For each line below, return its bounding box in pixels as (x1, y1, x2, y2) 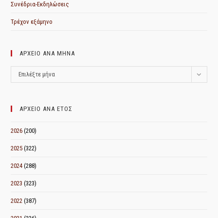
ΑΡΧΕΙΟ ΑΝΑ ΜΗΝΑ (19, 49, 75, 57)
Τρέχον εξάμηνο (11, 18, 53, 25)
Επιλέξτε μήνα (18, 70, 55, 78)
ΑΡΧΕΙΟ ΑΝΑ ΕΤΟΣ (19, 105, 73, 112)
